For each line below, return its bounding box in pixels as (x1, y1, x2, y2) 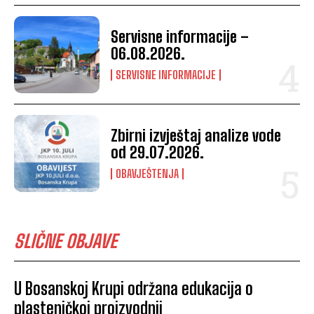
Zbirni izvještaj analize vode (111, 126, 282, 146)
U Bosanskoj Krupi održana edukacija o (14, 278, 253, 299)
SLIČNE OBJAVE (14, 230, 117, 253)
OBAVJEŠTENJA (116, 167, 179, 181)
